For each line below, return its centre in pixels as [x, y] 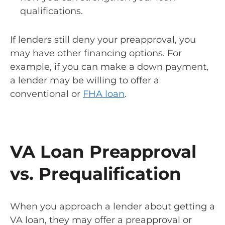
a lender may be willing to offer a [85, 81]
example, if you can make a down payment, [109, 67]
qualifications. [51, 11]
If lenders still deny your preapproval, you [103, 40]
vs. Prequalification [96, 174]
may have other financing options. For [96, 53]
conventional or [46, 94]
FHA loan [104, 94]
